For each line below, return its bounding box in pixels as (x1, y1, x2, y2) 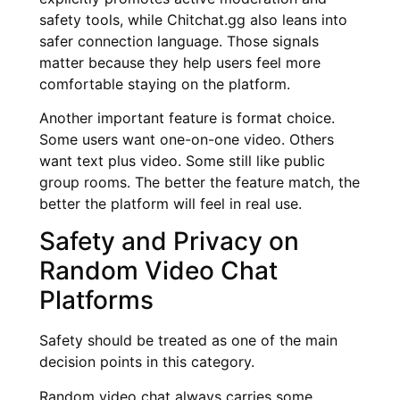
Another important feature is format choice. (39, 109, 335, 128)
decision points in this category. (39, 353, 254, 371)
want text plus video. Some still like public (39, 152, 325, 171)
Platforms (39, 285, 154, 316)
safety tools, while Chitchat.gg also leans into (39, 10, 347, 29)
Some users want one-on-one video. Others (39, 130, 334, 149)
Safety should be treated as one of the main (39, 331, 337, 350)
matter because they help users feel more (39, 53, 321, 71)
